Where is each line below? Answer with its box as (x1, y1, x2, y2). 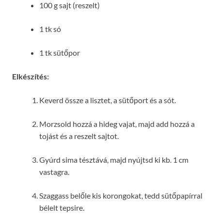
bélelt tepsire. (39, 203, 84, 213)
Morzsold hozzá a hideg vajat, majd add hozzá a (39, 119, 195, 129)
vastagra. (39, 167, 69, 177)
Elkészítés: (12, 72, 49, 81)
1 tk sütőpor (39, 48, 80, 58)
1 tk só (39, 24, 61, 34)
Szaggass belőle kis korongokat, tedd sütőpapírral (39, 191, 202, 201)
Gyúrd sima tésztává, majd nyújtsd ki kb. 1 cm (39, 155, 188, 165)
